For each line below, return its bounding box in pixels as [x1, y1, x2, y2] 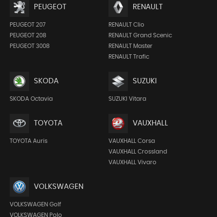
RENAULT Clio [108, 21, 144, 28]
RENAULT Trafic [108, 53, 149, 60]
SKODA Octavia [10, 95, 53, 102]
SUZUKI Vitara [108, 95, 146, 102]
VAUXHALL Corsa [108, 138, 155, 144]
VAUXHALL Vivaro [108, 159, 156, 165]
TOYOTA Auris [10, 138, 47, 144]
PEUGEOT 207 [10, 21, 46, 28]
